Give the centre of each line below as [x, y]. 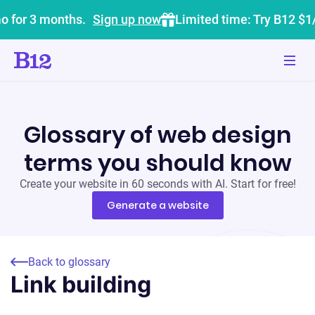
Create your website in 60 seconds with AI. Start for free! [157, 184]
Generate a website [157, 205]
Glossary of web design [157, 135]
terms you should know [157, 163]
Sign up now [127, 19]
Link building [81, 284]
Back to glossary [69, 262]
